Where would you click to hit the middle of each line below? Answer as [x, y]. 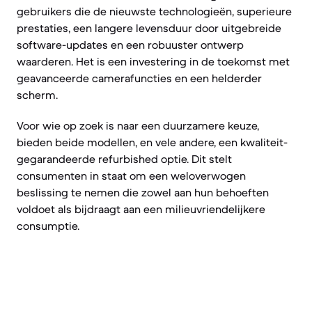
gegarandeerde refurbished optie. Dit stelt [124, 159]
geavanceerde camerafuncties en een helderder [139, 78]
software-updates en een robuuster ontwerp [130, 45]
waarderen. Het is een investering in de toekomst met [153, 61]
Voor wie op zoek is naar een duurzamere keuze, [138, 125]
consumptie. [48, 226]
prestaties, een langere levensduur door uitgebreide [149, 28]
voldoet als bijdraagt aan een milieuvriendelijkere [141, 209]
